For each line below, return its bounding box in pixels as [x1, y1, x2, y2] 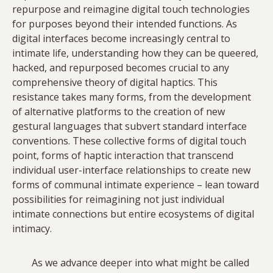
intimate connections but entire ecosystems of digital [12, 207, 254, 221]
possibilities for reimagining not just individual [12, 193, 224, 207]
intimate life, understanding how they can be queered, [12, 46, 258, 60]
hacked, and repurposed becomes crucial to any [12, 61, 229, 75]
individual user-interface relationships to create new [12, 163, 250, 177]
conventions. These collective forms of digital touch [12, 134, 246, 148]
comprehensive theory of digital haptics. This [12, 76, 218, 90]
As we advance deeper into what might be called [12, 256, 249, 270]
